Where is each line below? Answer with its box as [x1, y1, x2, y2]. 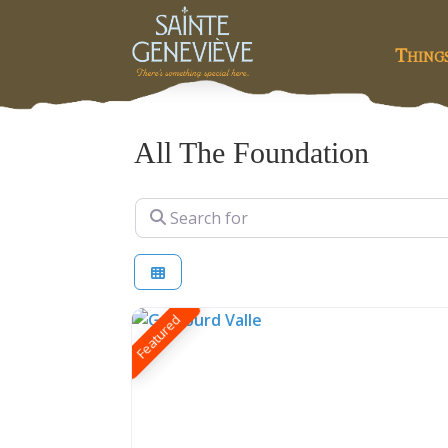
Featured [132, 310, 185, 362]
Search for [134, 197, 216, 220]
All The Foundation [134, 135, 370, 169]
